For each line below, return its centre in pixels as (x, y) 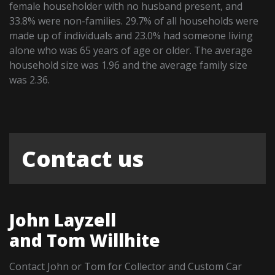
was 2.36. (30, 79)
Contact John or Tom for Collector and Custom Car (126, 266)
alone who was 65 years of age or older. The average (131, 50)
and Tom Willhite (85, 240)
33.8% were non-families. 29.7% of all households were (134, 21)
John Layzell (63, 219)
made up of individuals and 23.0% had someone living (131, 35)
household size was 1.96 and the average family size (129, 65)
